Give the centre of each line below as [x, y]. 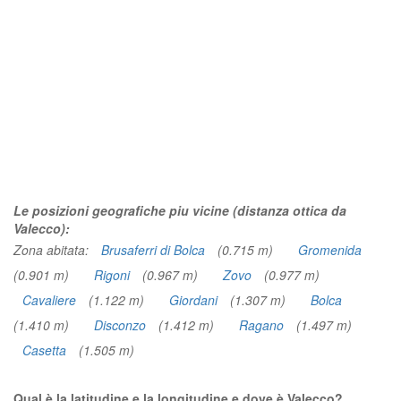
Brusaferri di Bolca [153, 250]
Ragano [261, 325]
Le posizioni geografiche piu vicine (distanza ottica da [180, 210]
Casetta [44, 350]
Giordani [193, 300]
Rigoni [112, 275]
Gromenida [330, 250]
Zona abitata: [53, 250]
